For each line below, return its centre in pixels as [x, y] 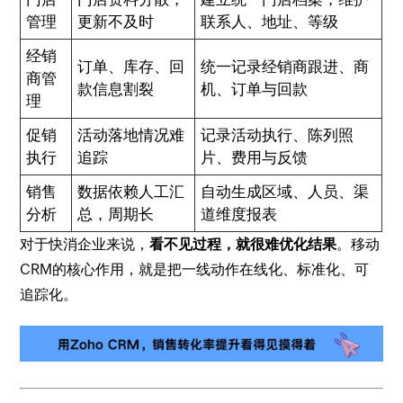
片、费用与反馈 [255, 157]
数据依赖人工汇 [131, 191]
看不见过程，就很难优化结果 [243, 244]
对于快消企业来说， [85, 244]
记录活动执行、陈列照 [278, 134]
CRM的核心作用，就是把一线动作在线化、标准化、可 [195, 269]
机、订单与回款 [255, 89]
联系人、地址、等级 [270, 21]
